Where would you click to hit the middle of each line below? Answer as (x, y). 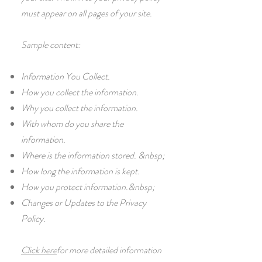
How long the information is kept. (80, 171)
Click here (39, 250)
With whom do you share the (72, 124)
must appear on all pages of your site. (87, 13)
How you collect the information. (80, 92)
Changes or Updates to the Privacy (84, 203)
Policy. (33, 218)
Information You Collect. (65, 76)
